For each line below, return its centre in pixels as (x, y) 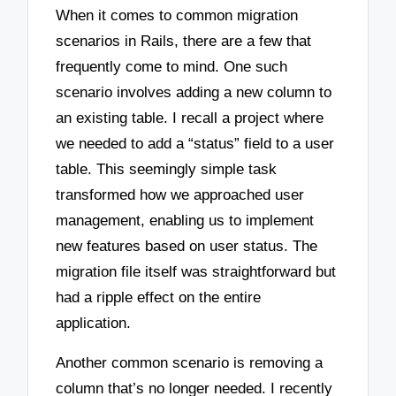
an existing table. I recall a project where (190, 118)
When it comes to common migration (177, 16)
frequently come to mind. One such (172, 67)
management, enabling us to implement (185, 221)
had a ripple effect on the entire (159, 298)
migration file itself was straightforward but (196, 272)
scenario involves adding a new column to (194, 93)
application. (94, 324)
